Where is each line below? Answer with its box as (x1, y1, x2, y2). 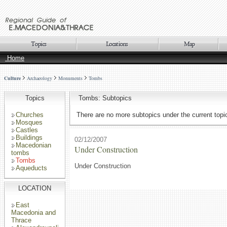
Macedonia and (11, 209, 56, 216)
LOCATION (18, 184, 51, 192)
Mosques (16, 119, 43, 126)
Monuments (58, 74, 83, 82)
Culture (4, 74, 21, 82)
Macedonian (16, 141, 51, 149)
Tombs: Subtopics (77, 94, 132, 102)
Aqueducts (16, 164, 47, 172)
